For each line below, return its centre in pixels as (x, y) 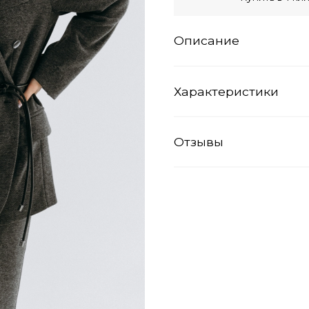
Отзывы (199, 142)
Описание (207, 41)
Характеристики (226, 91)
